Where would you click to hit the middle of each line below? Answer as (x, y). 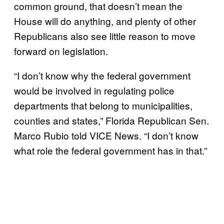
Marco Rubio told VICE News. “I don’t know (106, 135)
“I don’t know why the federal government (102, 75)
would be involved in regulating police (94, 90)
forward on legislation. (61, 50)
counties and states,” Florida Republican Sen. (111, 120)
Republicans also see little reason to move (105, 35)
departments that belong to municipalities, (103, 105)
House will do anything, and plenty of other (105, 20)
